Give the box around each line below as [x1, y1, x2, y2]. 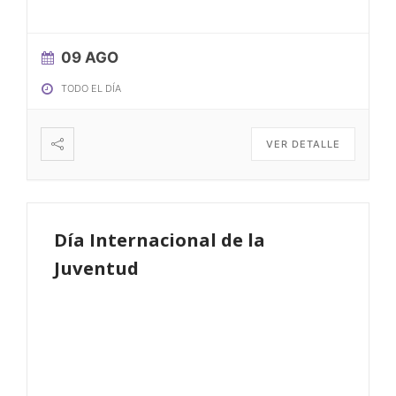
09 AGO [60, 49, 118, 67]
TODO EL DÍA [60, 82, 121, 95]
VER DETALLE [266, 138, 341, 151]
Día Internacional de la [53, 227, 265, 253]
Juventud [53, 255, 139, 281]
